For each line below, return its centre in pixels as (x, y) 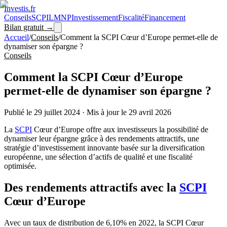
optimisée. (20, 166)
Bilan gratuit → (29, 27)
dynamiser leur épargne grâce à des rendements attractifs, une (102, 138)
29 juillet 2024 (57, 112)
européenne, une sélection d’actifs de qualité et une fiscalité (98, 157)
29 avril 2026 (150, 112)
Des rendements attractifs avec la (92, 187)
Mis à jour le (108, 112)
